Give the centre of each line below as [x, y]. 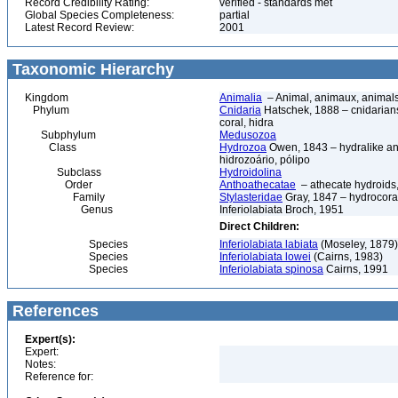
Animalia [241, 98]
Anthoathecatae [258, 185]
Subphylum [60, 135]
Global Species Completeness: [99, 15]
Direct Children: [259, 227]
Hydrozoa [243, 147]
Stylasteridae [251, 197]
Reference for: [59, 377]
